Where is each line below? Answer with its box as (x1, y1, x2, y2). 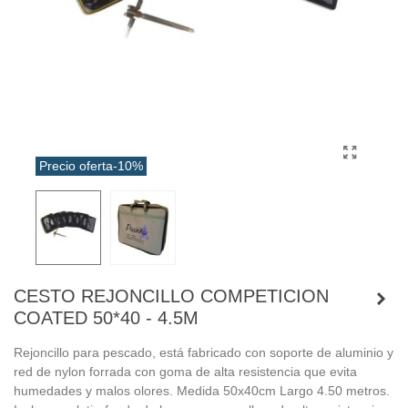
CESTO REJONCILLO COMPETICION (14, 285, 329, 306)
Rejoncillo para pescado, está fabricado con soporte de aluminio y (14, 344, 393, 360)
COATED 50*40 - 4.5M (14, 307, 199, 328)
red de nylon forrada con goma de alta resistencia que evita (14, 363, 357, 379)
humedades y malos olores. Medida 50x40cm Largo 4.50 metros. (14, 382, 390, 398)
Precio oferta (39, 158, 113, 173)
